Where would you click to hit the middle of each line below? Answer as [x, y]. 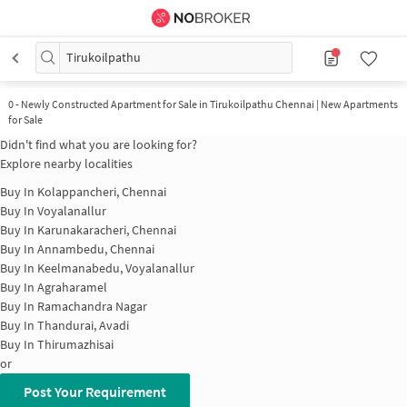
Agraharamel [72, 287]
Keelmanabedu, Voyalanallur [116, 268]
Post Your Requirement [95, 391]
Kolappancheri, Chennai [102, 191]
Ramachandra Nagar [92, 306]
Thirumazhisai [75, 344]
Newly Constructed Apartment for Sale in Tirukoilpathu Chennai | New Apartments [209, 104]
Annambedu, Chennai [96, 248]
